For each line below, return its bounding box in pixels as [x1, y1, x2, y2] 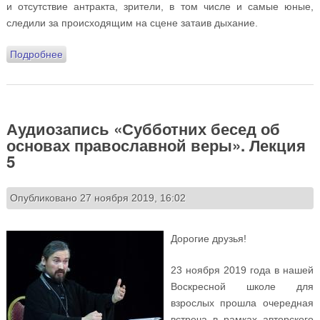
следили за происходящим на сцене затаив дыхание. [6, 16, 258, 29]
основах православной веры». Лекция [6, 133, 306, 156]
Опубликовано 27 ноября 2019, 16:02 [9, 192, 186, 204]
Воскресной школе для [170, 281, 314, 293]
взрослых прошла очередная [170, 297, 314, 309]
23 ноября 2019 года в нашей [170, 264, 314, 276]
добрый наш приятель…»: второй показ [62, 64, 249, 76]
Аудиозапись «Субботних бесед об [6, 116, 280, 140]
